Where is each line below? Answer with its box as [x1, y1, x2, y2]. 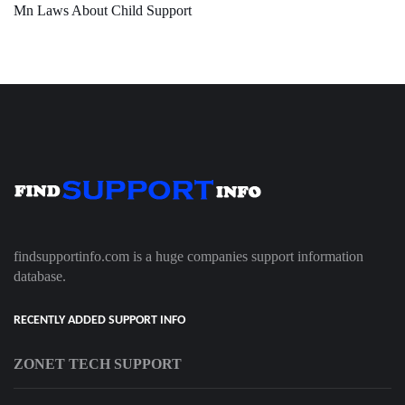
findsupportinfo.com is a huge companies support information [14, 249, 363, 265]
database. [14, 268, 66, 285]
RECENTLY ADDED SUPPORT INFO [14, 314, 185, 328]
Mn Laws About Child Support [14, 3, 192, 19]
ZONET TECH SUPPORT [14, 356, 182, 372]
